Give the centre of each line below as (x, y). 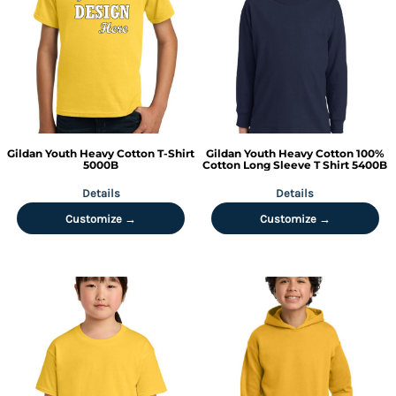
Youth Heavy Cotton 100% (314, 153)
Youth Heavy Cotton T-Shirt (120, 153)
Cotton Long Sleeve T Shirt (276, 164)
